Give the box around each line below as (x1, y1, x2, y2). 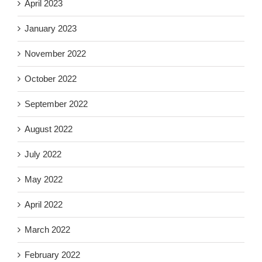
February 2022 (25, 250, 80, 260)
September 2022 (25, 99, 88, 109)
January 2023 (25, 23, 77, 34)
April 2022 (25, 199, 63, 210)
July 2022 (25, 149, 61, 160)
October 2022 (25, 74, 77, 84)
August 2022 (25, 124, 73, 135)
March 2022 (25, 225, 70, 235)
